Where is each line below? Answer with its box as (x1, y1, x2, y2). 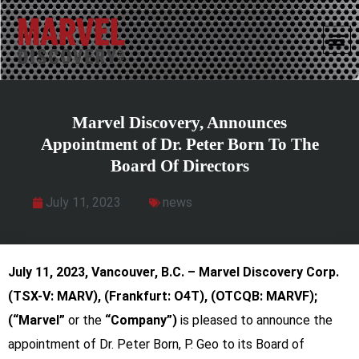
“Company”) (102, 312, 180, 328)
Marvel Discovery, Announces (72, 112, 287, 132)
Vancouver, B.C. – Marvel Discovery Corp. (91, 264, 339, 280)
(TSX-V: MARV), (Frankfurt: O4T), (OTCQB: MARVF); (8, 288, 317, 304)
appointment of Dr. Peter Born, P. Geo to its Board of (8, 336, 305, 352)
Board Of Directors (110, 155, 249, 175)
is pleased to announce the (180, 312, 333, 328)
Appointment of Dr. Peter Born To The (40, 134, 319, 154)
